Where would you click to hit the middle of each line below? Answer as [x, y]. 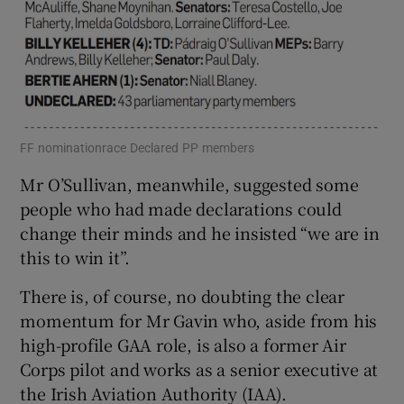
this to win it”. [75, 257]
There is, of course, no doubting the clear [183, 296]
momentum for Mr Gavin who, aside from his [199, 321]
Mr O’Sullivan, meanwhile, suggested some [189, 184]
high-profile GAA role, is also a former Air [183, 345]
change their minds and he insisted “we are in [200, 233]
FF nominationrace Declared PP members [138, 148]
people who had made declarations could [181, 209]
